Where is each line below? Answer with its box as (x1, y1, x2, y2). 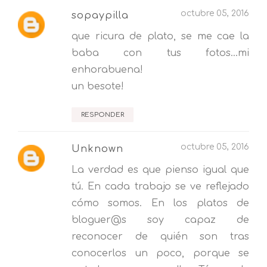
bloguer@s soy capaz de (72, 215, 249, 226)
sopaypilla (72, 10, 129, 21)
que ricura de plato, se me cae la (72, 31, 249, 42)
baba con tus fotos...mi (72, 48, 249, 59)
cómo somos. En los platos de (72, 198, 249, 209)
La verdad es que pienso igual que (72, 164, 249, 176)
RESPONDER (81, 111, 124, 119)
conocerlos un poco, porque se (72, 248, 249, 259)
